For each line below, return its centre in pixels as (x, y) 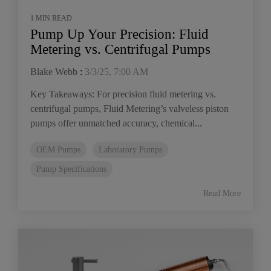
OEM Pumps (58, 149)
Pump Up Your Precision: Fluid (119, 34)
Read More (222, 193)
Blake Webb (54, 71)
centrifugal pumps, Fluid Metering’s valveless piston (129, 108)
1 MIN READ (51, 18)
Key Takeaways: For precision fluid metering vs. (123, 94)
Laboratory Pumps (130, 149)
